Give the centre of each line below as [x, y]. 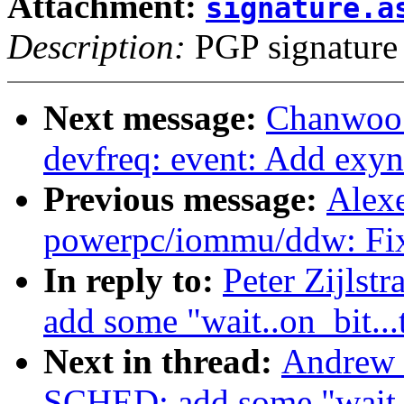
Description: [96, 47]
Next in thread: [162, 362]
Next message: [155, 118]
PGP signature [292, 47]
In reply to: [133, 280]
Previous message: [185, 199]
